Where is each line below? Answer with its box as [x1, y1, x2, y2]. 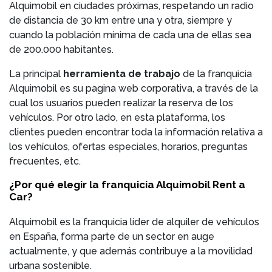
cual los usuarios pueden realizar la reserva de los [9, 97, 233, 109]
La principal [9, 68, 63, 80]
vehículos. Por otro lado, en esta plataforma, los [9, 112, 225, 123]
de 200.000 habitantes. [9, 44, 114, 55]
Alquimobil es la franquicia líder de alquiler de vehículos [9, 216, 259, 228]
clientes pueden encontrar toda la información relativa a [9, 126, 263, 138]
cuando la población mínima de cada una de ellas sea [9, 29, 251, 41]
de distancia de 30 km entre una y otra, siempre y [9, 15, 232, 26]
